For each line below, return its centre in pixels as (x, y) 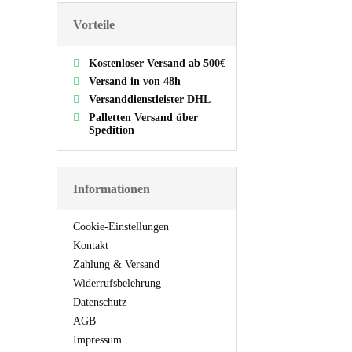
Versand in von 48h (135, 81)
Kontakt (91, 245)
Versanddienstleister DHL (150, 99)
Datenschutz (100, 302)
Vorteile (94, 24)
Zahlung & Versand (116, 264)
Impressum (97, 339)
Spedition (112, 130)
